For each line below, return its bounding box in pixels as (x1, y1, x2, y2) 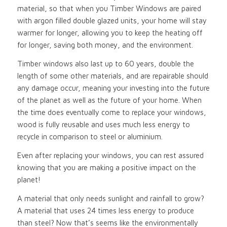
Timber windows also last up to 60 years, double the (17, 59, 194, 68)
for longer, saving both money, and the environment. (17, 41, 193, 50)
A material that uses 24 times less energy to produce (17, 206, 194, 215)
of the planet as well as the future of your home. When (17, 96, 202, 104)
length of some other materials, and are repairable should (17, 71, 208, 80)
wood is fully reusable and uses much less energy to (17, 120, 190, 129)
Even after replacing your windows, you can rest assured (17, 150, 204, 160)
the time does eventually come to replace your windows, (17, 108, 206, 117)
